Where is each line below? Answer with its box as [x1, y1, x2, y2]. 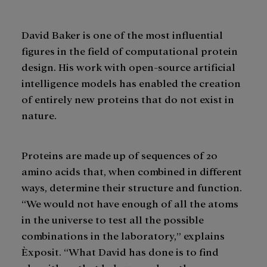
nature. [21, 108, 59, 121]
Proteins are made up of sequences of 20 [21, 148, 218, 161]
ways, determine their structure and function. [21, 180, 242, 193]
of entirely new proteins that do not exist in [21, 92, 234, 105]
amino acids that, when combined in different [21, 164, 242, 177]
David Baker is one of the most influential [21, 27, 223, 41]
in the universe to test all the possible [21, 212, 204, 225]
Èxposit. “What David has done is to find [21, 244, 219, 257]
